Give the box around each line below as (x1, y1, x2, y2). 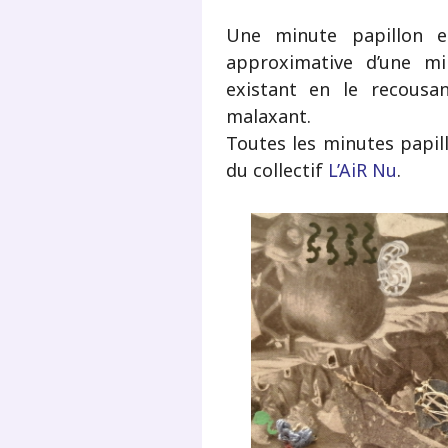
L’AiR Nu (327, 157, 397, 182)
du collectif (225, 157, 328, 182)
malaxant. (225, 103, 311, 128)
